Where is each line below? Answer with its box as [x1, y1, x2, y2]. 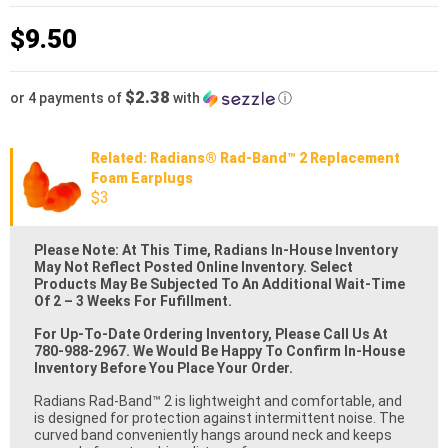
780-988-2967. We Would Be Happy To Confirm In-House [34, 343, 405, 360]
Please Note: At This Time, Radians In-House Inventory [34, 242, 398, 259]
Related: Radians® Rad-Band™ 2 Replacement [90, 150, 400, 167]
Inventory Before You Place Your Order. [34, 360, 293, 377]
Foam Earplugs [90, 170, 193, 187]
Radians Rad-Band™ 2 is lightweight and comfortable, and [34, 393, 402, 410]
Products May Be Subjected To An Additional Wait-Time [34, 276, 405, 293]
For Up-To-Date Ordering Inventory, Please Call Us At [34, 326, 388, 343]
